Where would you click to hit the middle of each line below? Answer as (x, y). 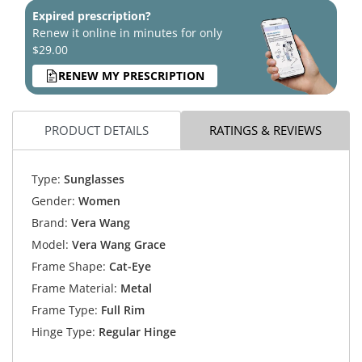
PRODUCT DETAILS (97, 130)
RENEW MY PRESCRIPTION (131, 76)
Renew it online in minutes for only (127, 32)
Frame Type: (64, 310)
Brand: (49, 223)
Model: (50, 245)
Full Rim (121, 310)
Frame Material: (74, 288)
